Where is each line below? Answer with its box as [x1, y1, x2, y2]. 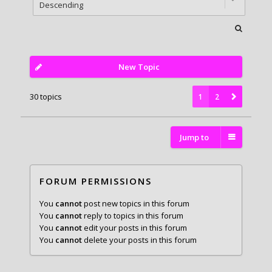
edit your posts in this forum [81, 222, 187, 233]
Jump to [180, 131, 209, 143]
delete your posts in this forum [81, 234, 197, 245]
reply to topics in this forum [81, 209, 183, 221]
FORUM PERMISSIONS [39, 174, 152, 187]
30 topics [29, 90, 62, 102]
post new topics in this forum [81, 197, 189, 209]
